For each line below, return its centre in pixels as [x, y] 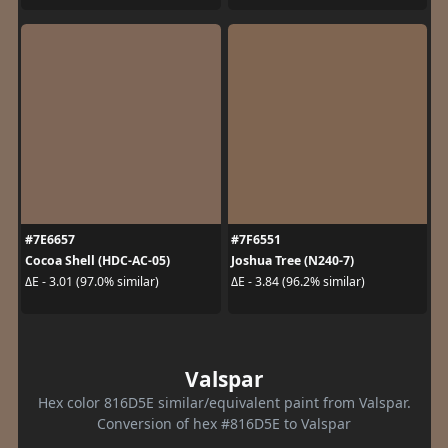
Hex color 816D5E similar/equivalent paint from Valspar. [224, 402]
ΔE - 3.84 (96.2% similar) [298, 281]
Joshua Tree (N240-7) [292, 260]
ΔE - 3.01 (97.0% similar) [91, 281]
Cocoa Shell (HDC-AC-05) [97, 260]
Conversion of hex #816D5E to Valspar [224, 423]
